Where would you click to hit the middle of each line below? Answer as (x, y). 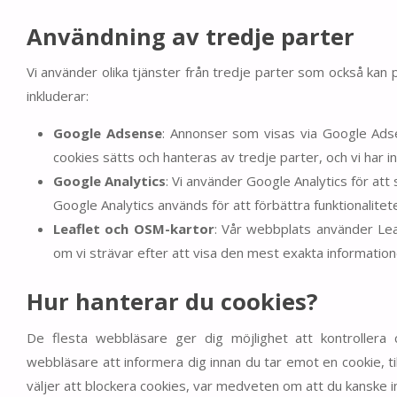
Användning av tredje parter (191, 36)
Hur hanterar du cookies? (172, 301)
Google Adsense (108, 133)
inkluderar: (58, 96)
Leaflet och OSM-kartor (134, 229)
